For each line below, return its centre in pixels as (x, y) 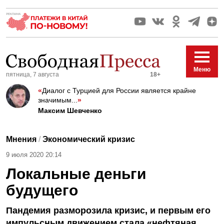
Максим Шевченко (70, 110)
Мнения (21, 139)
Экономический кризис (89, 139)
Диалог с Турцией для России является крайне (119, 90)
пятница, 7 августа (32, 75)
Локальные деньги (76, 173)
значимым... (58, 100)
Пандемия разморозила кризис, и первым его (108, 210)
